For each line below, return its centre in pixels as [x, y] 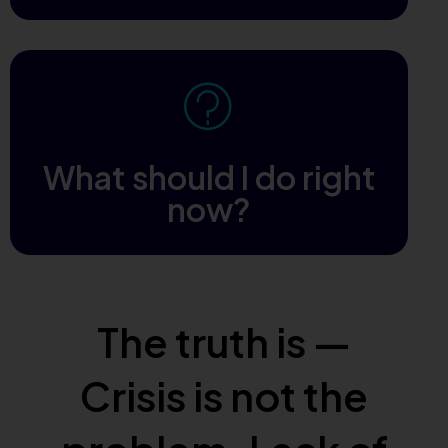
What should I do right [209, 176]
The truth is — [224, 341]
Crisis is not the [224, 395]
